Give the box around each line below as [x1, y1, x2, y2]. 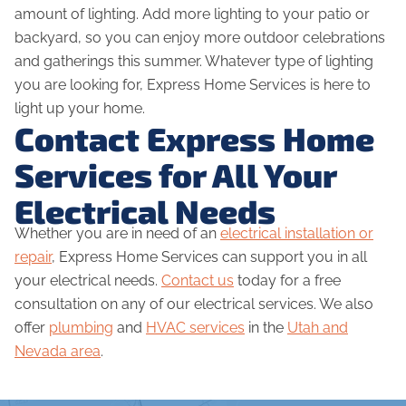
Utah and [287, 319, 348, 337]
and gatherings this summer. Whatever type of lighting [14, 53, 373, 71]
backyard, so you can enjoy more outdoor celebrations [14, 29, 385, 47]
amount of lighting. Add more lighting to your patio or [14, 5, 370, 24]
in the [245, 319, 287, 337]
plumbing [49, 319, 113, 337]
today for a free [234, 272, 341, 290]
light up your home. [14, 100, 149, 118]
